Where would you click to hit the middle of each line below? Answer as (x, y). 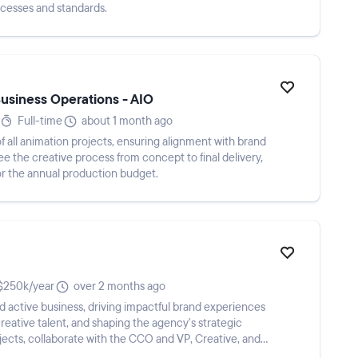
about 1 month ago (127, 121)
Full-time (40, 121)
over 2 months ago (119, 286)
